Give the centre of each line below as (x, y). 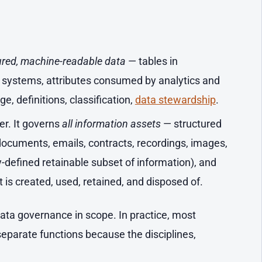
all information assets (111, 124)
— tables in (151, 61)
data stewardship (175, 99)
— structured (191, 124)
